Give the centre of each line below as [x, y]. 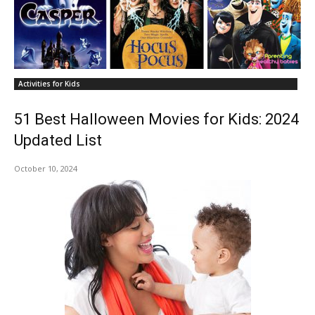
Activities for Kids [49, 84]
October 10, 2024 [46, 169]
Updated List [58, 141]
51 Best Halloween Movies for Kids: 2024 [156, 120]
